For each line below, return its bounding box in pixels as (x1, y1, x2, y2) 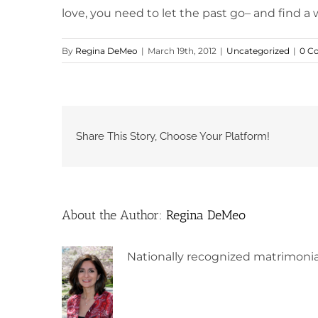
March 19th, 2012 (148, 45, 216, 56)
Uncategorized (226, 45, 290, 56)
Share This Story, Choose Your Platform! (76, 129, 270, 143)
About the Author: (62, 207, 166, 224)
